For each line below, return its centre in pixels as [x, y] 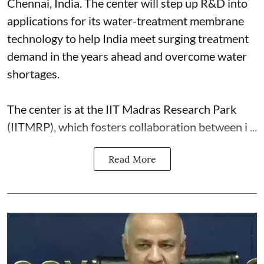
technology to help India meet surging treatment [128, 38]
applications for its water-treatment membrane [126, 21]
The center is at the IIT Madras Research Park [122, 109]
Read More [132, 159]
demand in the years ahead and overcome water [127, 56]
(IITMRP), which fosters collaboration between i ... [132, 127]
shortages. [33, 74]
